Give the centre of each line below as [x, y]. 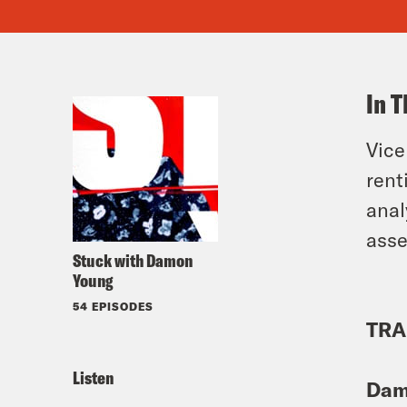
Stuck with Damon [133, 260]
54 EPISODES [113, 306]
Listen [93, 377]
